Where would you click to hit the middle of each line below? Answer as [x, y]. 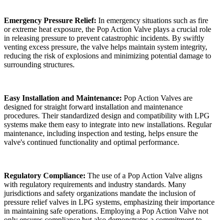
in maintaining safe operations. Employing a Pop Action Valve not [106, 211]
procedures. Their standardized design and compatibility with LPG [107, 116]
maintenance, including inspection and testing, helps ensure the [101, 134]
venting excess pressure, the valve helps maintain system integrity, [106, 47]
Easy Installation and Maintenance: [63, 98]
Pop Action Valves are [157, 98]
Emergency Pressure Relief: [51, 21]
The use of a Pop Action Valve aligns [144, 176]
